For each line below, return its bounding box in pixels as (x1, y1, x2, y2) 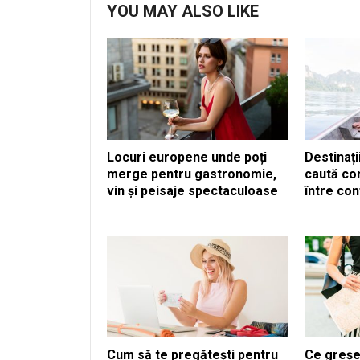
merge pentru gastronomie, (107, 166, 276, 182)
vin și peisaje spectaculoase (107, 182, 278, 198)
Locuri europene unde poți (107, 149, 267, 165)
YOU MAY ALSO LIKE (107, 2, 259, 21)
